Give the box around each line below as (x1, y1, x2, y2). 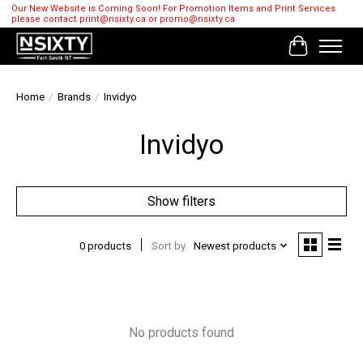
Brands (58, 91, 91, 104)
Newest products (193, 239, 276, 252)
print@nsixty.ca (79, 14, 146, 25)
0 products (79, 239, 131, 252)
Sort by (151, 239, 186, 252)
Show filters (147, 194, 216, 210)
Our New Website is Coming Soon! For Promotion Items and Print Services (11, 3, 335, 15)
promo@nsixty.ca (159, 14, 235, 25)
